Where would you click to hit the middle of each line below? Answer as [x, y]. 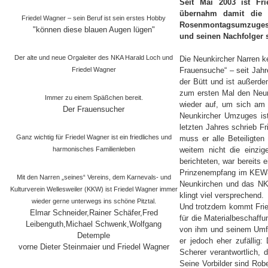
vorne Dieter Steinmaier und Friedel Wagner [94, 247]
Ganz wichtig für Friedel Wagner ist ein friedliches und [94, 137]
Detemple [94, 235]
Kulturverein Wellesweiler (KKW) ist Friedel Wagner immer [94, 189]
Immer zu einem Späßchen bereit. [94, 98]
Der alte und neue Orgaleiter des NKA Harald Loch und [94, 57]
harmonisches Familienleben [94, 149]
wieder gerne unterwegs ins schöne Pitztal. [94, 201]
